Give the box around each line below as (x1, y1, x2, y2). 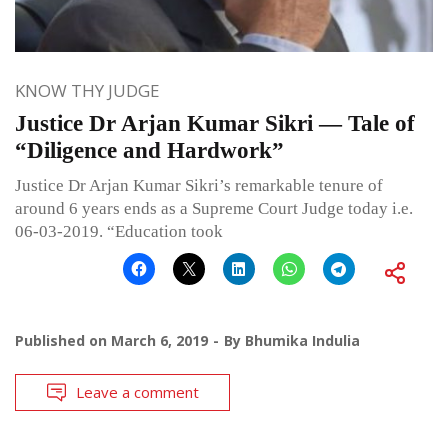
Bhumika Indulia (245, 330, 360, 350)
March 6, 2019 (111, 330, 208, 350)
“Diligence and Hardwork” (15, 137, 284, 163)
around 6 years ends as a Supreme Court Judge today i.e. (15, 198, 413, 218)
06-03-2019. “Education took (15, 221, 223, 241)
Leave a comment (76, 381, 199, 402)
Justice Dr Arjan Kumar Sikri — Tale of (15, 110, 415, 136)
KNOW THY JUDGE (15, 78, 160, 102)
